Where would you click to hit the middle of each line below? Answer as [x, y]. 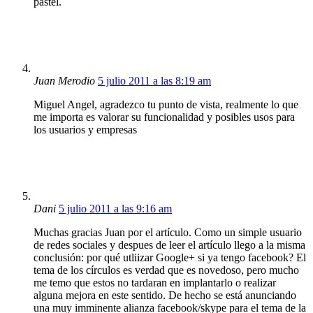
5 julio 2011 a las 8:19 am [154, 80]
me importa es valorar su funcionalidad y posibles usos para [164, 117]
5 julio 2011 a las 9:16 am [115, 208]
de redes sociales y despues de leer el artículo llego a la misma [169, 245]
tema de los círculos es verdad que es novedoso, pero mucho [166, 270]
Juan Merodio [64, 80]
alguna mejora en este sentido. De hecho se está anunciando [165, 295]
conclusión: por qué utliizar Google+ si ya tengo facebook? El [170, 257]
